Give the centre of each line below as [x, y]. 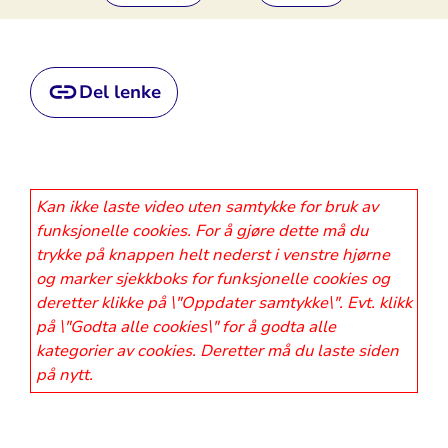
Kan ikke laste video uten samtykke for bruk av [206, 206]
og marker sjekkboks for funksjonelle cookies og [212, 278]
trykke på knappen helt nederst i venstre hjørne [212, 254]
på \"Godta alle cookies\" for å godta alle [185, 326]
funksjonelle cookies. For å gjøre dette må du [201, 230]
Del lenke [119, 91]
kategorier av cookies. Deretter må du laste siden [217, 350]
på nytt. [64, 374]
